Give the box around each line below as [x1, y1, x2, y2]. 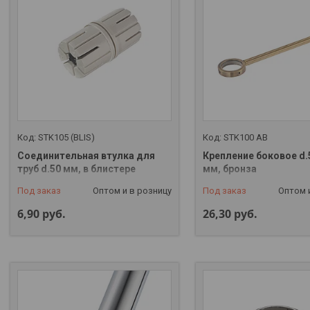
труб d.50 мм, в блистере [17, 163, 136, 175]
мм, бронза [202, 163, 257, 175]
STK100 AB [223, 132, 268, 143]
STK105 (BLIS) [38, 132, 95, 143]
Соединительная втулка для [17, 150, 155, 162]
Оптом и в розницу [92, 185, 172, 197]
